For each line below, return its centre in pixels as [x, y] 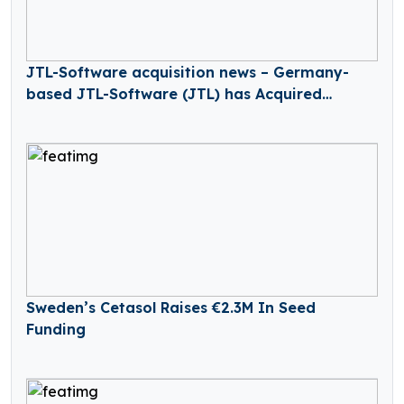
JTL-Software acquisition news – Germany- [188, 73]
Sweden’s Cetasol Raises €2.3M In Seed [171, 308]
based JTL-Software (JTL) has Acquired [174, 94]
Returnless [64, 116]
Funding [56, 330]
